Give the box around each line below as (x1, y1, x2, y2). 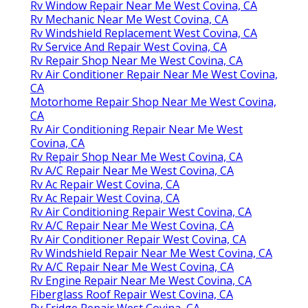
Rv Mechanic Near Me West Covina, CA (30, 11, 228, 27)
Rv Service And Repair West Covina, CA (30, 38, 227, 54)
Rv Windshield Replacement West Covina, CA (30, 25, 257, 41)
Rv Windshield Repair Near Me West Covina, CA (30, 245, 272, 261)
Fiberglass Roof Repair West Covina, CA (30, 286, 233, 302)
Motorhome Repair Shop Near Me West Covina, (30, 93, 276, 109)
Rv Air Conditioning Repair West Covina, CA (30, 203, 252, 219)
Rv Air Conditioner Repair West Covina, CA (30, 231, 246, 247)
